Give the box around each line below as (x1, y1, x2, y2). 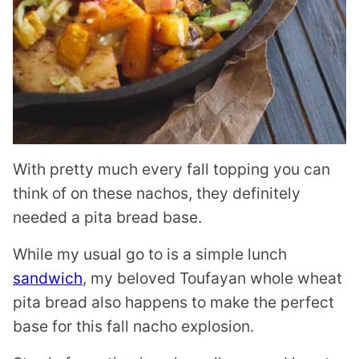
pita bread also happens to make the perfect (13, 292, 334, 313)
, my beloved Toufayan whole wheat (83, 268, 342, 288)
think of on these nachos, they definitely (13, 184, 301, 204)
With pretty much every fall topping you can (13, 159, 330, 179)
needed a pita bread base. (13, 208, 202, 228)
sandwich (13, 268, 83, 288)
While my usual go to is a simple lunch (13, 244, 287, 264)
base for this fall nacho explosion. (13, 317, 254, 337)
